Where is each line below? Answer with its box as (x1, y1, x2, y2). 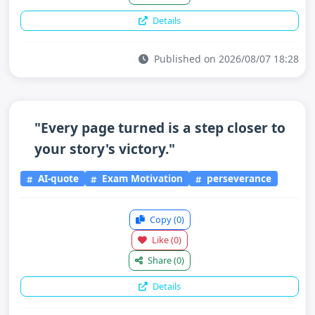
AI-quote (34, 172, 79, 186)
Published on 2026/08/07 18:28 (151, 51, 299, 65)
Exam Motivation (99, 172, 184, 186)
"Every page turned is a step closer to (34, 117, 285, 137)
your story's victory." (34, 139, 175, 158)
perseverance (204, 172, 272, 186)
